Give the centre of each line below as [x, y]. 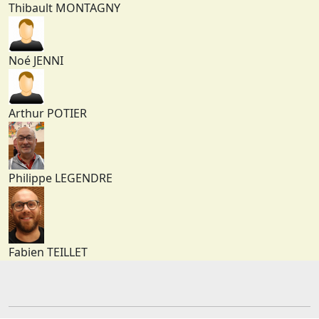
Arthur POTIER [48, 114]
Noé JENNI [36, 61]
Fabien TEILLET [48, 252]
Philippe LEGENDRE [61, 178]
